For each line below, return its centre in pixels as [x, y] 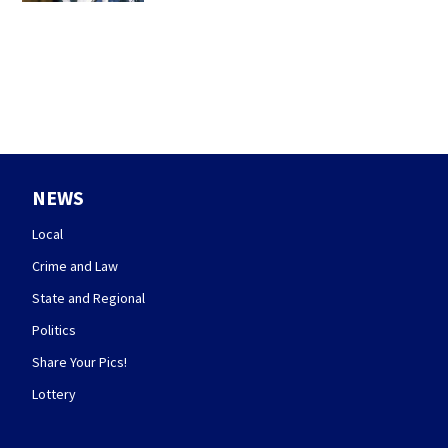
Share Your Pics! [79, 361]
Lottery [54, 393]
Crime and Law [75, 265]
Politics [54, 329]
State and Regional [88, 297]
